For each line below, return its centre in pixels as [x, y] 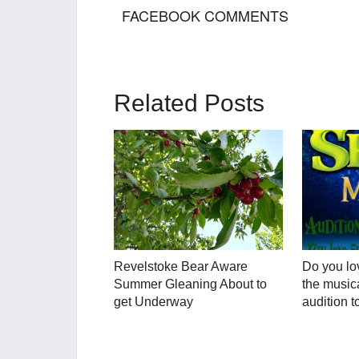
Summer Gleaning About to [190, 284]
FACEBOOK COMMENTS [205, 15]
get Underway [153, 301]
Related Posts [189, 103]
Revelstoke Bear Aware [181, 266]
